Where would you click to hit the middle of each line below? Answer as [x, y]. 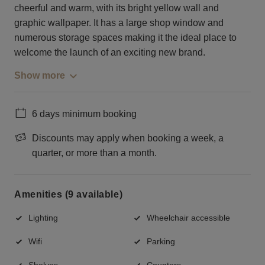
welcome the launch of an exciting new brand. [110, 52]
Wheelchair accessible [188, 217]
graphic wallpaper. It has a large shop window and [119, 22]
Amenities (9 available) [69, 195]
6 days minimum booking [84, 114]
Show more [40, 75]
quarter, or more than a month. [94, 153]
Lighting [43, 217]
